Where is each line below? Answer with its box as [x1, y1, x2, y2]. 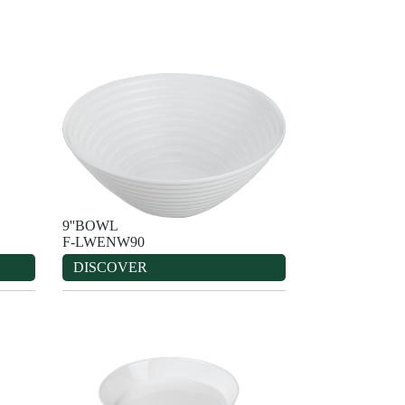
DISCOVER [72, 259, 147, 275]
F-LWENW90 [61, 233, 145, 250]
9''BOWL [61, 217, 118, 233]
